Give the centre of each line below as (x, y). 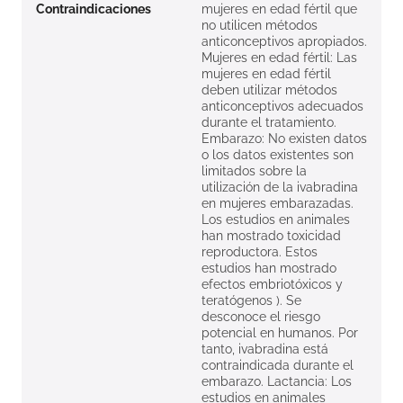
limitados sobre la (254, 171)
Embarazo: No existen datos (284, 139)
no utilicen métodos (260, 26)
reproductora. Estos (260, 252)
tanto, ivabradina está (265, 349)
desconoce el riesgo (261, 317)
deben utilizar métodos (269, 90)
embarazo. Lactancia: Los (277, 382)
